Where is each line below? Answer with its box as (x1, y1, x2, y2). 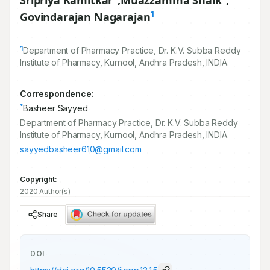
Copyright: (20, 175, 57, 184)
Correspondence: (20, 89, 94, 99)
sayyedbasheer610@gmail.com (20, 144, 142, 154)
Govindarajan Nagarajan (20, 10, 151, 24)
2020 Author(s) (20, 187, 71, 196)
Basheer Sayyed (22, 103, 88, 113)
